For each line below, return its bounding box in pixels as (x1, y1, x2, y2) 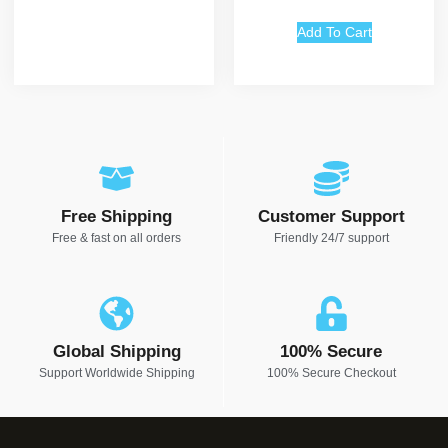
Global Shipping (52, 342, 181, 362)
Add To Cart (296, 24, 372, 41)
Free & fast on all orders (52, 231, 181, 246)
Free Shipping (61, 207, 172, 227)
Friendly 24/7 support (273, 231, 389, 246)
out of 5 (312, 5, 356, 18)
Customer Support (257, 207, 405, 227)
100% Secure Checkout (266, 366, 396, 381)
